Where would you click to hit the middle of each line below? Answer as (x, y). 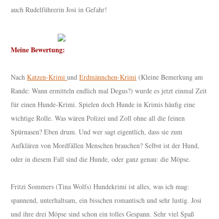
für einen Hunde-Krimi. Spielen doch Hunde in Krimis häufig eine (103, 105)
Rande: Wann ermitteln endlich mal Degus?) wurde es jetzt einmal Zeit (109, 91)
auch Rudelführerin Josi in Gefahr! (59, 10)
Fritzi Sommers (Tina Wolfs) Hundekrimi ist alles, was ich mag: (100, 187)
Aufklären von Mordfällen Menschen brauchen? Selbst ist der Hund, (105, 146)
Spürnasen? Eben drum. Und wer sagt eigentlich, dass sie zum (97, 132)
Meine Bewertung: (38, 50)
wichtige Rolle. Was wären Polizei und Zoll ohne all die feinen (98, 118)
